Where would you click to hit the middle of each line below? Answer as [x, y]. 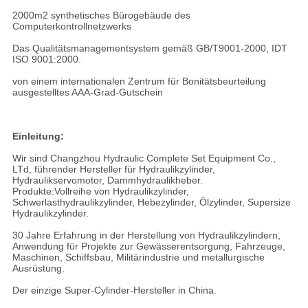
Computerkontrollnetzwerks [71, 26]
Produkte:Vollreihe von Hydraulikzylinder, [100, 191]
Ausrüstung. [38, 268]
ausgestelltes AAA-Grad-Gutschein [87, 92]
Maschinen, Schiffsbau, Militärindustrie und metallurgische [138, 257]
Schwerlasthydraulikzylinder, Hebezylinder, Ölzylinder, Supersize [151, 202]
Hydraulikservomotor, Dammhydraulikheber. [107, 180]
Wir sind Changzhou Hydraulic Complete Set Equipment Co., [144, 158]
